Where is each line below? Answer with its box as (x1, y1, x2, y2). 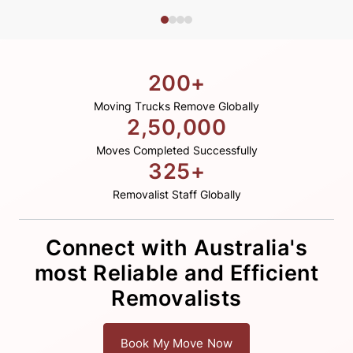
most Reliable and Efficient (34, 260, 319, 287)
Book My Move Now (120, 335, 233, 351)
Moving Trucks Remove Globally (94, 99, 259, 113)
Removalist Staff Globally (112, 188, 241, 202)
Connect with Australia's (46, 235, 307, 262)
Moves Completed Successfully (95, 143, 258, 158)
